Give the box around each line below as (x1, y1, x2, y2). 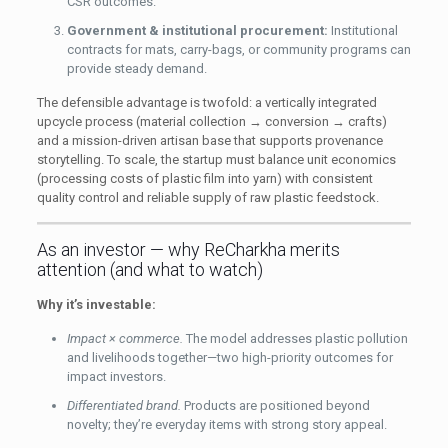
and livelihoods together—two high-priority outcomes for (66, 349, 393, 365)
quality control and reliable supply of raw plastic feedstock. (36, 189, 379, 205)
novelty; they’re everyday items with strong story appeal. (66, 416, 387, 432)
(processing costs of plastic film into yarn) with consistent (36, 170, 373, 186)
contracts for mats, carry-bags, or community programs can (66, 41, 411, 57)
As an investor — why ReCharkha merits (36, 238, 340, 260)
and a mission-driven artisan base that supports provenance (36, 132, 383, 148)
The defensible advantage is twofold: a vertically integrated (36, 94, 377, 110)
